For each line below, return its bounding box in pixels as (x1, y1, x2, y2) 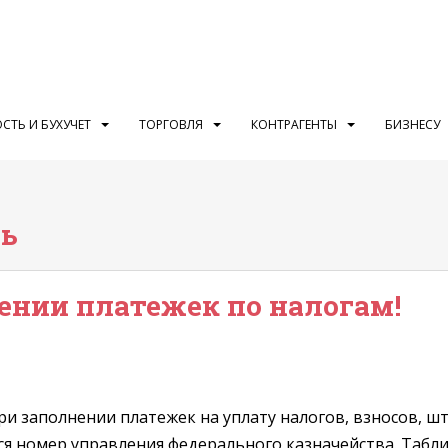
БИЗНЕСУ (385, 116, 440, 133)
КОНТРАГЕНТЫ (251, 116, 337, 133)
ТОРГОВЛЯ (139, 116, 203, 133)
